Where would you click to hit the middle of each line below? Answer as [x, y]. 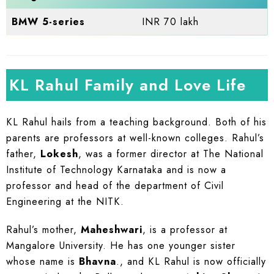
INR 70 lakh [171, 21]
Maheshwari [112, 230]
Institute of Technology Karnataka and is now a [116, 170]
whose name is [43, 262]
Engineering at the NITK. [65, 202]
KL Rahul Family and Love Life [128, 85]
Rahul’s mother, [43, 230]
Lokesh [59, 154]
